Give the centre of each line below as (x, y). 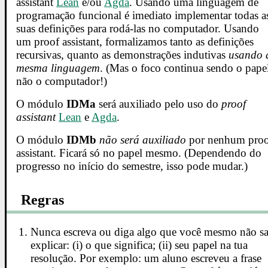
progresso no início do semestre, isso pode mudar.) (132, 166)
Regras (43, 200)
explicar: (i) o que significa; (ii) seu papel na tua (139, 245)
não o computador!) (62, 81)
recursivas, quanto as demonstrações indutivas (123, 54)
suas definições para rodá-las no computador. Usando (138, 28)
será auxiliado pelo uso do (159, 103)
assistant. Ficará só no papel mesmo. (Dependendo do (139, 153)
